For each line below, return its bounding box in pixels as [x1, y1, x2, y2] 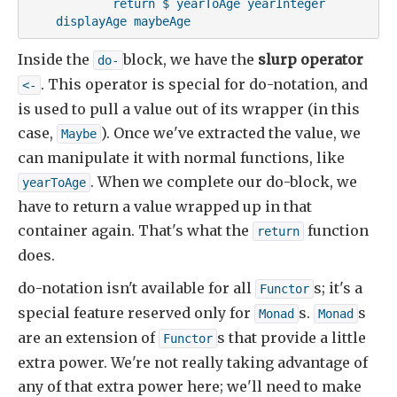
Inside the [18, 51, 93, 69]
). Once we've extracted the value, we [101, 124, 361, 143]
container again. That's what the [18, 222, 253, 240]
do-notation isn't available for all [18, 279, 255, 298]
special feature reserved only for [18, 304, 254, 323]
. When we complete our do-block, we [90, 173, 357, 191]
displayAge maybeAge [27, 13, 191, 28]
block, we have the [123, 51, 258, 69]
